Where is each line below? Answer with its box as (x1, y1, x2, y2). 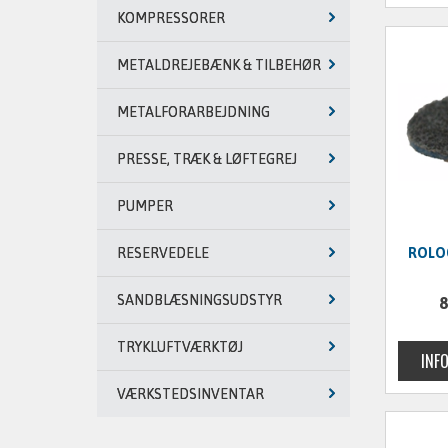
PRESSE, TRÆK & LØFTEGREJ (117, 151, 297, 167)
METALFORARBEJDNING (117, 104, 270, 120)
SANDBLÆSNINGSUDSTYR (117, 292, 282, 308)
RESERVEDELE (117, 245, 209, 261)
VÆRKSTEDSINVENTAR (117, 386, 264, 402)
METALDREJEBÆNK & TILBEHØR (117, 57, 321, 73)
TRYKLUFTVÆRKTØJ (117, 339, 243, 355)
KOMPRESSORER (117, 10, 225, 26)
